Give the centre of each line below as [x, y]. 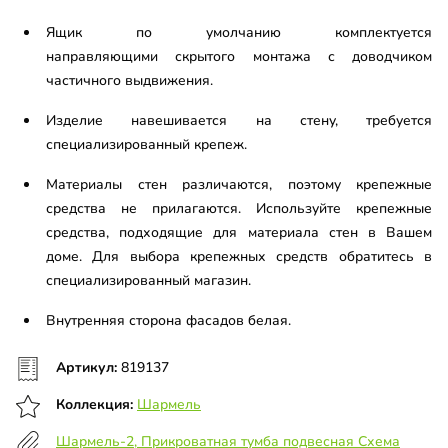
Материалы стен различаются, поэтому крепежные [239, 185]
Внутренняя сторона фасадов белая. [168, 321]
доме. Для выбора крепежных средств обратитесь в [239, 257]
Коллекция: [96, 405]
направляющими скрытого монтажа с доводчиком [239, 57]
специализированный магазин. [148, 281]
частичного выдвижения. [129, 81]
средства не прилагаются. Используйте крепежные [239, 209]
